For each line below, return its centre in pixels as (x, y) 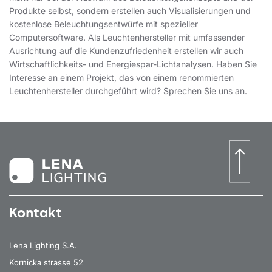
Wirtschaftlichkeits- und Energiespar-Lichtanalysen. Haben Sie (133, 64)
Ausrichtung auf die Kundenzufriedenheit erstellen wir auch (126, 51)
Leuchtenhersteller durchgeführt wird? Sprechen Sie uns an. (128, 91)
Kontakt (36, 212)
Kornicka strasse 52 (46, 262)
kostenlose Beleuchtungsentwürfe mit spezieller (104, 24)
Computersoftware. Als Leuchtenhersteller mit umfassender (127, 38)
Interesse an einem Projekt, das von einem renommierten (121, 78)
